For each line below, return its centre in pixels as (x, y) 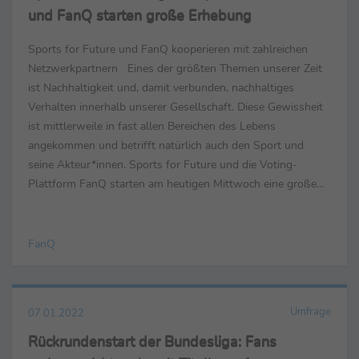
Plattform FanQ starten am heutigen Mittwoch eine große (172, 184)
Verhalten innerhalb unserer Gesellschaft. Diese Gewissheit (175, 107)
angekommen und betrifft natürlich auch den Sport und (166, 145)
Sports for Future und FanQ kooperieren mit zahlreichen (168, 49)
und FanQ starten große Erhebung (140, 16)
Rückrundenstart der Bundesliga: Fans (152, 342)
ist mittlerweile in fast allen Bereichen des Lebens (152, 126)
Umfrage (311, 312)
